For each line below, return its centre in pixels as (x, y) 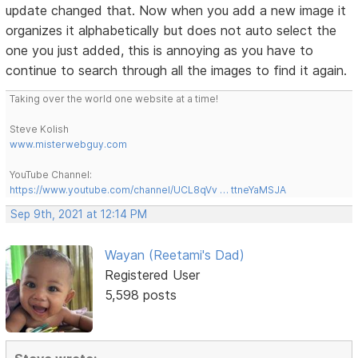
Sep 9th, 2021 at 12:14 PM (79, 215)
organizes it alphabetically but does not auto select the (171, 31)
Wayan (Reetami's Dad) (174, 255)
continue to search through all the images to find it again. (177, 71)
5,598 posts (140, 295)
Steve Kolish (40, 129)
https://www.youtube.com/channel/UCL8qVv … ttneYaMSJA (148, 190)
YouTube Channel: (51, 175)
